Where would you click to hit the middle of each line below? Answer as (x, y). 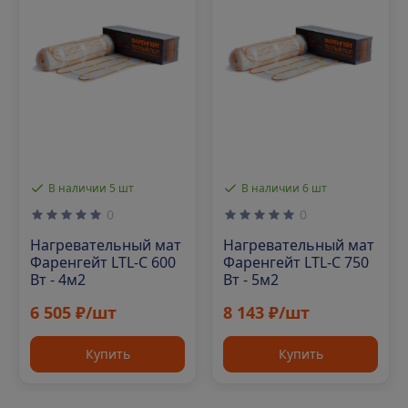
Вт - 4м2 (58, 280)
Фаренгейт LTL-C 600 (103, 262)
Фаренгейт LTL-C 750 (296, 262)
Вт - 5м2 (251, 280)
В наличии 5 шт (91, 188)
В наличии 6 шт (284, 188)
